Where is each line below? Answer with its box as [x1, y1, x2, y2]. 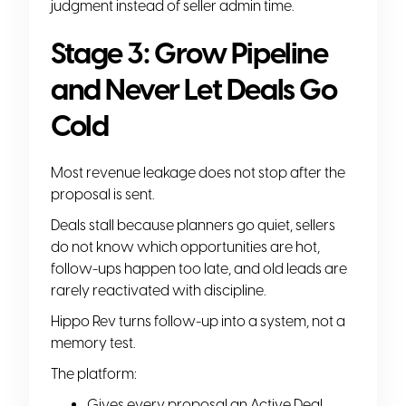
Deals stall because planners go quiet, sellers [51, 216, 335, 234]
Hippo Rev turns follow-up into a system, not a [51, 312, 345, 330]
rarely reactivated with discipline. [51, 281, 266, 299]
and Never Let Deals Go [51, 72, 337, 107]
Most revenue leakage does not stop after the [51, 163, 345, 181]
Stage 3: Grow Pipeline [51, 35, 328, 71]
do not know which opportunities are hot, [51, 237, 320, 256]
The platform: [51, 364, 137, 382]
